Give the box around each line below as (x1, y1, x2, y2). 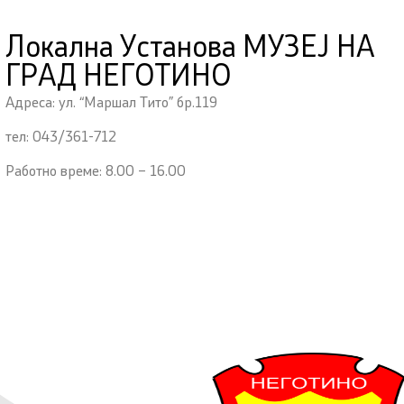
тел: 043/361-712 (5, 131, 116, 145)
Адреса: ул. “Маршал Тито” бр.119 (5, 96, 217, 111)
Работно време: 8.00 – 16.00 (5, 165, 186, 180)
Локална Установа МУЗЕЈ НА (5, 34, 375, 64)
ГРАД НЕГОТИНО (5, 63, 232, 93)
